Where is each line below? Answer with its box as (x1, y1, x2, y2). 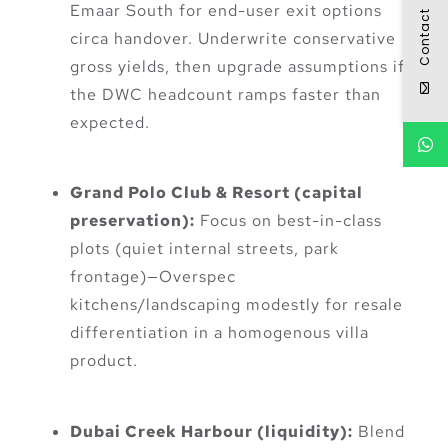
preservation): (70, 210, 195, 232)
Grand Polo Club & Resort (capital (70, 182, 363, 204)
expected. (70, 112, 150, 134)
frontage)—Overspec (70, 266, 236, 288)
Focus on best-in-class (195, 210, 382, 232)
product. (70, 350, 138, 372)
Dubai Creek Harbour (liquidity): (70, 420, 353, 442)
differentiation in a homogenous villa (70, 322, 369, 344)
